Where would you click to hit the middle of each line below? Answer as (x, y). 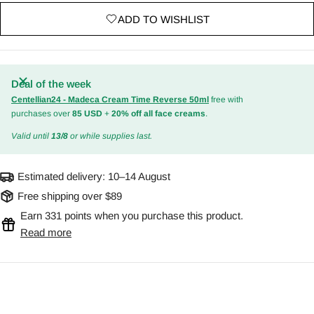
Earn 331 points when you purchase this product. (132, 216)
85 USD (87, 114)
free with (226, 100)
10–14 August (139, 177)
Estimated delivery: (63, 177)
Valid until (31, 136)
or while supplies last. (110, 136)
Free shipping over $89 (70, 196)
